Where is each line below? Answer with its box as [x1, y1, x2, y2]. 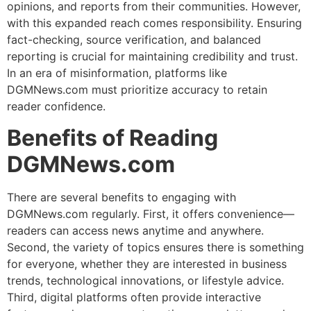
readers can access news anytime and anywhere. [7, 223, 264, 237]
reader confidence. [7, 99, 106, 114]
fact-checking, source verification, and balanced [7, 33, 261, 47]
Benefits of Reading [7, 124, 218, 151]
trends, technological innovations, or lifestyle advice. [7, 273, 284, 287]
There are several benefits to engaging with [7, 190, 236, 204]
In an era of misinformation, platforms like [7, 66, 227, 81]
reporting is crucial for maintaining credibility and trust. [7, 49, 298, 64]
